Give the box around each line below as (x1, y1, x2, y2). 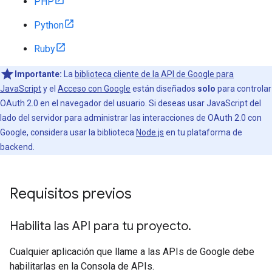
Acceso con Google (58, 84, 131, 93)
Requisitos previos (10, 185, 132, 203)
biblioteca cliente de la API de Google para (75, 69, 234, 79)
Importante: (15, 69, 62, 79)
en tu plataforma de (164, 127, 242, 137)
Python (34, 19, 64, 31)
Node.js (136, 127, 164, 137)
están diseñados (131, 84, 197, 93)
